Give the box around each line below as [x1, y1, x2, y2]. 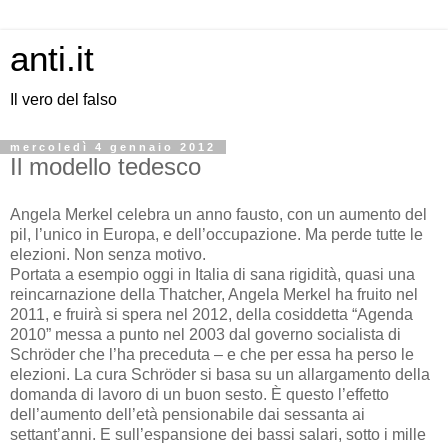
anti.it [10, 40, 94, 78]
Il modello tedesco [10, 153, 201, 180]
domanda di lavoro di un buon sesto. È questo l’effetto [10, 385, 389, 403]
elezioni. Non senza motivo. [10, 245, 206, 263]
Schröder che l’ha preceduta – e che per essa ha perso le [10, 345, 414, 363]
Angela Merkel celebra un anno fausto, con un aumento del [10, 205, 427, 223]
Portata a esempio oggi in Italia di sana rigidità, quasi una [10, 265, 415, 283]
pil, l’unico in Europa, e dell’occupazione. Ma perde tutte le [10, 225, 423, 243]
